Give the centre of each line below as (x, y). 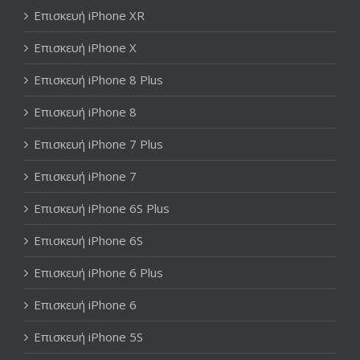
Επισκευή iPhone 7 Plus (98, 143)
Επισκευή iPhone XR (89, 15)
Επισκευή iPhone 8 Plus (98, 79)
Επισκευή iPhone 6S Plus (102, 208)
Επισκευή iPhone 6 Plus (98, 272)
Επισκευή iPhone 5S (88, 336)
